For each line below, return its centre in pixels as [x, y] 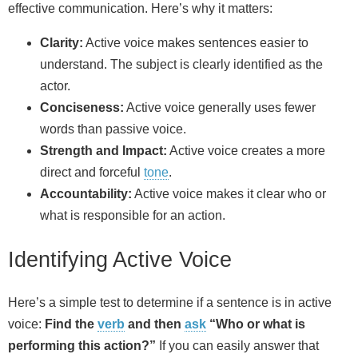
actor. [55, 86]
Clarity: [62, 43]
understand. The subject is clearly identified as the [181, 65]
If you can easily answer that [237, 345]
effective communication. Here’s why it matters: [140, 9]
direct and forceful [92, 173]
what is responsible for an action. [133, 216]
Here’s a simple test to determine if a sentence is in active [170, 302]
